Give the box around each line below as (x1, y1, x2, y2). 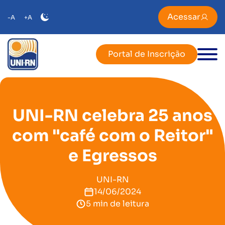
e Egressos (68, 146, 157, 166)
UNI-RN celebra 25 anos (13, 105, 212, 126)
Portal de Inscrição (108, 49, 185, 59)
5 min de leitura (86, 198, 149, 209)
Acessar (167, 12, 200, 22)
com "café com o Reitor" (12, 126, 213, 146)
